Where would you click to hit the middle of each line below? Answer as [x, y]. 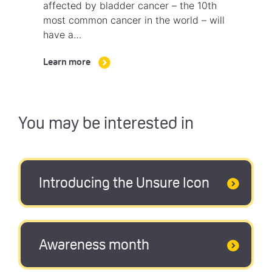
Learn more [67, 63]
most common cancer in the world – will [134, 20]
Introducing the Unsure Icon [124, 184]
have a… [62, 35]
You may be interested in [106, 124]
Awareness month [94, 246]
